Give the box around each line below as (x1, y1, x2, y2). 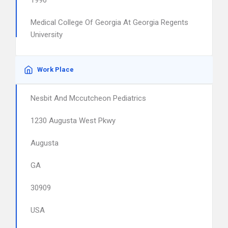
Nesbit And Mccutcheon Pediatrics (31, 94, 146, 103)
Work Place (37, 66, 74, 73)
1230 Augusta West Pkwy (31, 116, 116, 125)
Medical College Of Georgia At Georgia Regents (31, 18, 188, 27)
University (31, 30, 63, 39)
